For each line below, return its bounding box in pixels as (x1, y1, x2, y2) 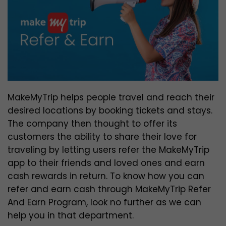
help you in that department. (8, 209, 136, 222)
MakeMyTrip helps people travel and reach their (8, 91, 214, 104)
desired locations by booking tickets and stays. (8, 104, 212, 117)
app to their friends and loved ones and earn (8, 157, 205, 169)
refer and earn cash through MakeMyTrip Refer (8, 183, 211, 196)
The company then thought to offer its (8, 118, 177, 130)
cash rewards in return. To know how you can (8, 170, 204, 183)
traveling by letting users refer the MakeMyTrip (8, 144, 209, 156)
